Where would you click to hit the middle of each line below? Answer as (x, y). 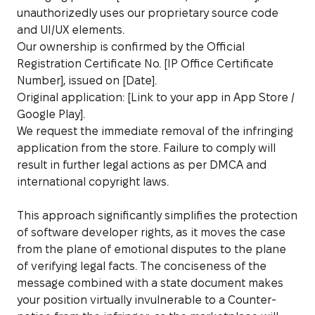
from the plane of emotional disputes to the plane (152, 249)
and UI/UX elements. (71, 30)
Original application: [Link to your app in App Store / (156, 97)
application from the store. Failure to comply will (146, 148)
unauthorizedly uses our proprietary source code (148, 13)
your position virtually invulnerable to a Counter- (147, 300)
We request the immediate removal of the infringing (155, 131)
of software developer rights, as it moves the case (151, 232)
